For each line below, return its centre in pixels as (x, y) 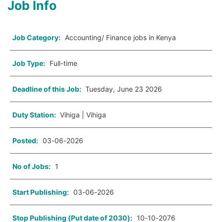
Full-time (63, 63)
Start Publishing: (41, 192)
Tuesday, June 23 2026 (124, 89)
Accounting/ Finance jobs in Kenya (120, 38)
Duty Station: (35, 115)
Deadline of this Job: (48, 89)
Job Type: (29, 63)
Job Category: (36, 38)
